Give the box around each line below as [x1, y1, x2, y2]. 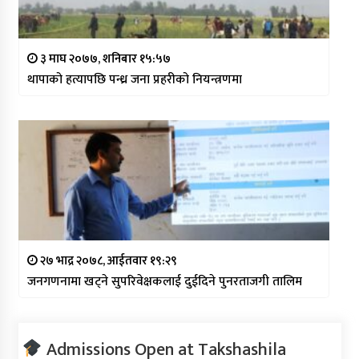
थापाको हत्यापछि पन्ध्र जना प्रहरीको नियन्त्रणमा [26, 68, 242, 91]
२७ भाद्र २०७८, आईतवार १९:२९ [37, 250, 177, 271]
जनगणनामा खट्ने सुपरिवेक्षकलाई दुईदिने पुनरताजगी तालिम [26, 270, 302, 292]
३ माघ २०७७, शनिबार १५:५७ [37, 48, 171, 69]
